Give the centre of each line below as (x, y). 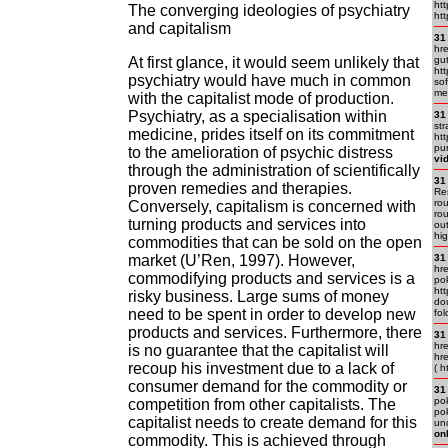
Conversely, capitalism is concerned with (272, 206)
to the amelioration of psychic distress (260, 152)
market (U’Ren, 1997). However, (241, 260)
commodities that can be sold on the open (275, 242)
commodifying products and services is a (271, 278)
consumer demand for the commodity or (267, 386)
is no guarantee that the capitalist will (258, 350)
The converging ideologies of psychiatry (269, 10)
